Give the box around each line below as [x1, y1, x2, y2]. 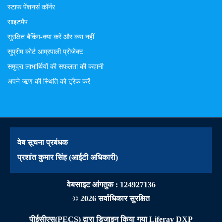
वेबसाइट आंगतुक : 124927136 [66, 180, 156, 189]
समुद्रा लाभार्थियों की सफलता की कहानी [7, 62, 104, 70]
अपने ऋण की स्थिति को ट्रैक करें [7, 77, 90, 85]
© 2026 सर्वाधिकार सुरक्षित [72, 194, 150, 203]
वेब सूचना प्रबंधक [17, 138, 68, 147]
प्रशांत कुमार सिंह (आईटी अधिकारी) [17, 153, 118, 162]
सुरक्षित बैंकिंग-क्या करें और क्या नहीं [7, 32, 94, 41]
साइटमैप [7, 17, 28, 26]
